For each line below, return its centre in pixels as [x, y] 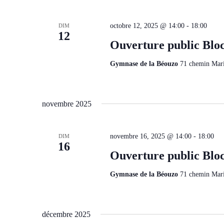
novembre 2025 [67, 104]
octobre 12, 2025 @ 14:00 [147, 26]
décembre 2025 [66, 214]
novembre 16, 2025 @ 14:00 [150, 136]
